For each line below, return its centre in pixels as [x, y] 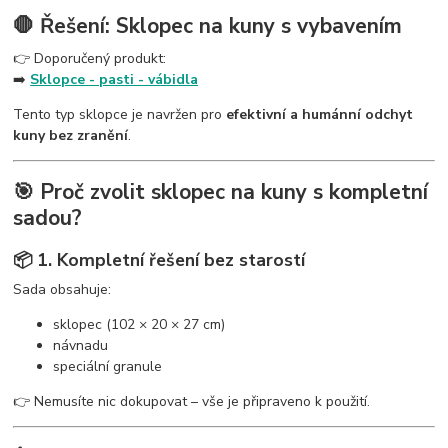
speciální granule [108, 367]
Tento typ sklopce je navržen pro [120, 114]
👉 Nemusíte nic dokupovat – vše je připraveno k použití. [192, 402]
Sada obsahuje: [62, 290]
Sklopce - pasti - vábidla [114, 79]
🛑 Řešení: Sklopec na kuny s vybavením [208, 25]
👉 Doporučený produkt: [90, 58]
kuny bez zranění [71, 135]
